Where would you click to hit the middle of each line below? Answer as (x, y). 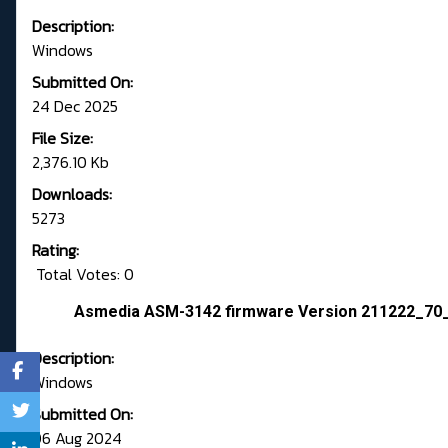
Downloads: (72, 194)
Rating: (55, 250)
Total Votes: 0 (83, 274)
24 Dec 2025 (75, 106)
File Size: (62, 138)
